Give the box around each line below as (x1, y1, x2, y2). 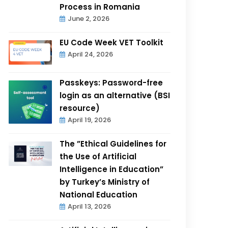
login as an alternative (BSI (60, 90, 170, 101)
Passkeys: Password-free (60, 77, 163, 88)
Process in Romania (60, 2, 140, 12)
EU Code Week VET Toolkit (60, 37, 164, 48)
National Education (60, 189, 138, 200)
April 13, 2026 (68, 201, 111, 211)
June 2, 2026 (68, 14, 110, 23)
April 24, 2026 (68, 49, 113, 59)
